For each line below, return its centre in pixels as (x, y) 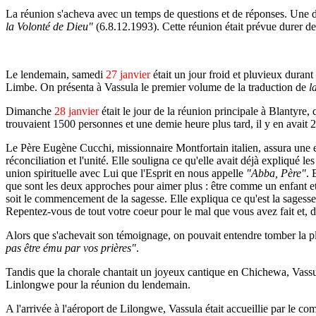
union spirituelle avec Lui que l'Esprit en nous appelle (126, 173)
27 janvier (128, 74)
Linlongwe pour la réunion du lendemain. (98, 285)
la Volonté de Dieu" (49, 26)
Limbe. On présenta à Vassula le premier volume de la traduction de (157, 87)
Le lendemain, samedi (56, 74)
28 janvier (77, 111)
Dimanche (30, 111)
